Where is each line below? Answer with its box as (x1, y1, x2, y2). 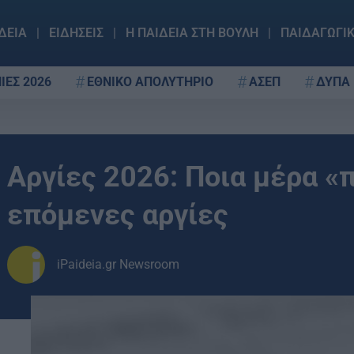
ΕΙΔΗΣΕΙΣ (48, 25, 104, 40)
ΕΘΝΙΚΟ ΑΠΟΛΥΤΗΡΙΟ (87, 73, 213, 89)
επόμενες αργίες (7, 198, 228, 232)
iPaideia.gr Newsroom (57, 257, 179, 272)
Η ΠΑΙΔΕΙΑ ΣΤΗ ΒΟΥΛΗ (125, 25, 258, 40)
